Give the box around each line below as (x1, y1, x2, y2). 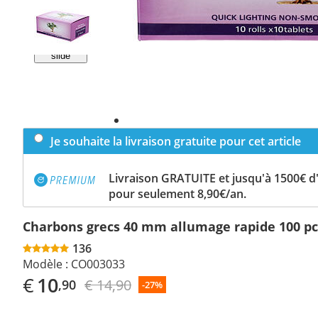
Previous (45, 12, 81, 23)
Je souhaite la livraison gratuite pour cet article (50, 133, 301, 149)
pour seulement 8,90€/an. (109, 185, 246, 202)
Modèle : (23, 256, 68, 272)
